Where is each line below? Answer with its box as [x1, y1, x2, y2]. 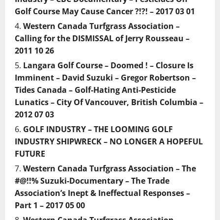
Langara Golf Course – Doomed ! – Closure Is [23, 60, 193, 71]
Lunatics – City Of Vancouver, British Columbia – [15, 97, 203, 108]
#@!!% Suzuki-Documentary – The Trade [15, 175, 169, 186]
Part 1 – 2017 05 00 [15, 200, 85, 211]
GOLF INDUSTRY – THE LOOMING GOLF [23, 124, 173, 135]
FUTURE [15, 148, 45, 159]
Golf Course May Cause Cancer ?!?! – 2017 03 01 [15, 6, 195, 17]
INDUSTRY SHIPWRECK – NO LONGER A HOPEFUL [15, 136, 203, 147]
